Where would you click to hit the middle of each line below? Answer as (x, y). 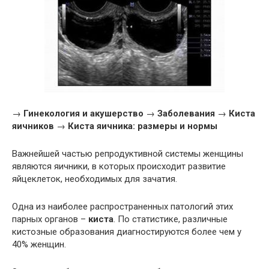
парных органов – (50, 219)
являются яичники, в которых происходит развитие (119, 167)
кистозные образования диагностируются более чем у (127, 232)
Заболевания (186, 114)
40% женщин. (39, 245)
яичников (33, 126)
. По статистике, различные (171, 219)
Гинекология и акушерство (83, 114)
